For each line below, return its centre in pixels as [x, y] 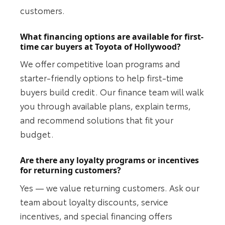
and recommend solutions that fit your [97, 120]
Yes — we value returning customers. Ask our [110, 187]
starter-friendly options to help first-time [102, 78]
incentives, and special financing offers [96, 215]
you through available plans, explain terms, [106, 106]
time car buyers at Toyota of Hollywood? [101, 46]
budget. [37, 134]
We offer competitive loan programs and [100, 64]
